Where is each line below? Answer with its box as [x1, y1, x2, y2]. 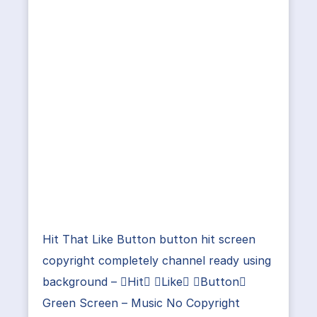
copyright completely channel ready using [42, 253, 271, 267]
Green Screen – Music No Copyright [42, 295, 240, 310]
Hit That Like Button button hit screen [42, 231, 255, 246]
